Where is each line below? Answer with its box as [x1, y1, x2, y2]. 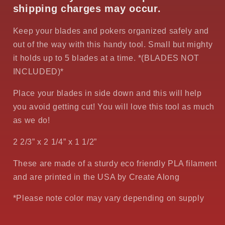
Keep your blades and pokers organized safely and [13, 27, 209, 36]
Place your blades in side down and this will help [13, 89, 202, 98]
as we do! [13, 116, 50, 125]
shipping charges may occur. [13, 3, 161, 14]
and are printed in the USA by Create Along [13, 172, 180, 181]
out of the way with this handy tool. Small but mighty [13, 40, 213, 49]
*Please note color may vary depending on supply [13, 194, 204, 203]
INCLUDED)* [13, 67, 64, 76]
